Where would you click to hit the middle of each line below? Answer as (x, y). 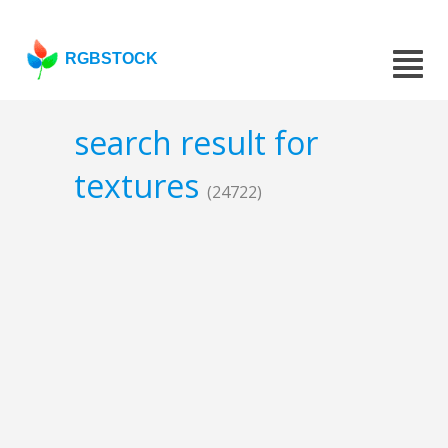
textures (140, 186)
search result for (196, 143)
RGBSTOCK (112, 58)
